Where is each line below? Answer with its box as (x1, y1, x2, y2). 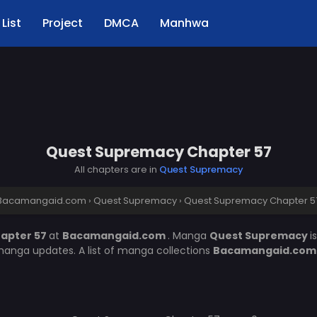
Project (42, 15, 83, 31)
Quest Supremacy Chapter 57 (45, 142, 272, 162)
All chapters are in (74, 163, 159, 176)
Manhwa (160, 15, 209, 31)
